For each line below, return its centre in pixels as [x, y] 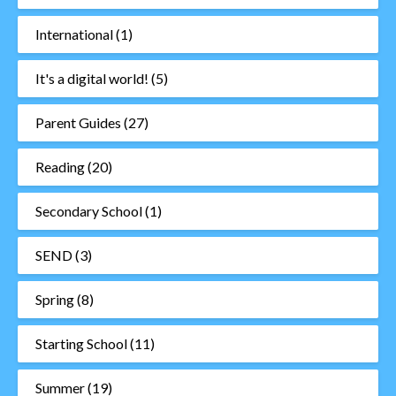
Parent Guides [78, 122]
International [74, 34]
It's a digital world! [92, 78]
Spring [55, 299]
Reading [60, 166]
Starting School [81, 343]
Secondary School [89, 210]
